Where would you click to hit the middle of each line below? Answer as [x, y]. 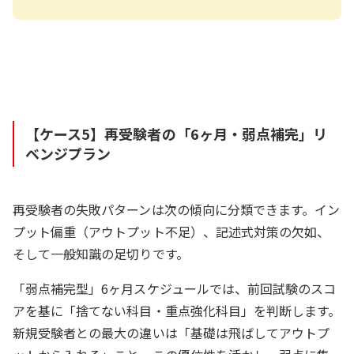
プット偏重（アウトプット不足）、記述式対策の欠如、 [171, 231]
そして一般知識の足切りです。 [101, 253]
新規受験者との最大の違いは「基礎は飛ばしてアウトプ [171, 332]
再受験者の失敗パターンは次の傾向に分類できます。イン [177, 209]
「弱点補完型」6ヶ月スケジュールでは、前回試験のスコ [175, 288]
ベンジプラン [68, 153]
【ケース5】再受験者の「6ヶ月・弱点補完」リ [177, 133]
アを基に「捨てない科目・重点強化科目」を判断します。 [177, 310]
